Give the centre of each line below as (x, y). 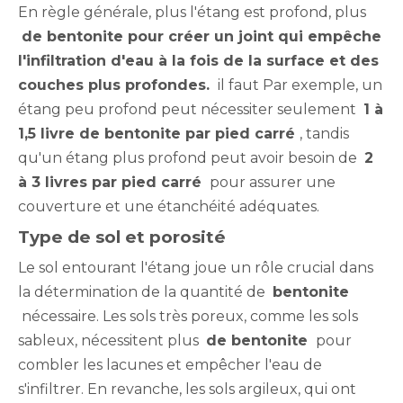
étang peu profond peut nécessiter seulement (191, 109)
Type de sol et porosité (122, 237)
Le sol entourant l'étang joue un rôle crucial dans (196, 268)
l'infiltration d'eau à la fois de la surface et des (198, 61)
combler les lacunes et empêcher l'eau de (170, 365)
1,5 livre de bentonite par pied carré (159, 134)
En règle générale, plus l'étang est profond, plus (192, 12)
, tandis (324, 134)
